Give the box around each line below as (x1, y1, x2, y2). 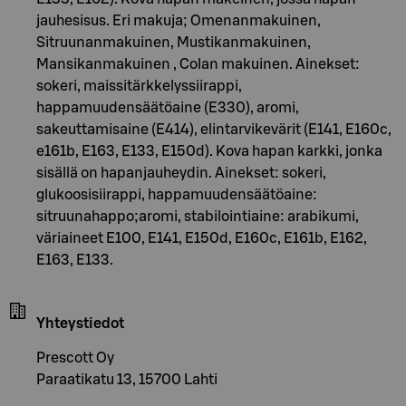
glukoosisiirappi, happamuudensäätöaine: (36, 188, 317, 203)
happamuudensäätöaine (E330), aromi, (36, 101, 299, 116)
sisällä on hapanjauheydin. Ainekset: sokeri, (36, 166, 326, 181)
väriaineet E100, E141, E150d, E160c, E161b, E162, (36, 231, 367, 246)
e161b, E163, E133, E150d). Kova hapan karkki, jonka (36, 144, 382, 159)
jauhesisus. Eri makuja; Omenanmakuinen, (36, 14, 321, 29)
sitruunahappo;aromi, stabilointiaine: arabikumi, (36, 209, 359, 225)
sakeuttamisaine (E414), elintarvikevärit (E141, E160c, (36, 122, 391, 138)
